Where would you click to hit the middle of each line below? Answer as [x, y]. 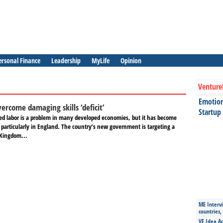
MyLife [101, 60]
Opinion [131, 60]
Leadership [66, 60]
